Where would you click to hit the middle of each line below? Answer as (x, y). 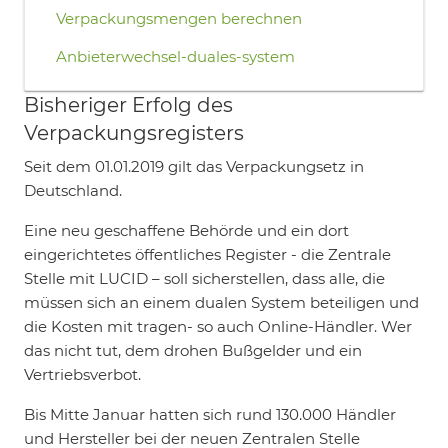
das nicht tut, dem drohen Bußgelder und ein (193, 350)
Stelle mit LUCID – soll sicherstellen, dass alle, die (204, 278)
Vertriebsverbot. (82, 374)
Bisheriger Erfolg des (128, 104)
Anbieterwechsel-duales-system (175, 56)
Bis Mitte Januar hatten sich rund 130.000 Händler (210, 414)
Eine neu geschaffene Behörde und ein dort (186, 230)
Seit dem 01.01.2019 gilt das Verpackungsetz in (194, 166)
